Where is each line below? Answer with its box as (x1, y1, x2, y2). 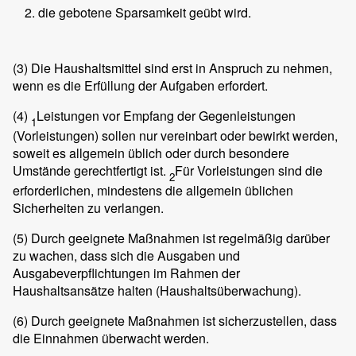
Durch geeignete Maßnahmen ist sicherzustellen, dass (28, 311, 337, 330)
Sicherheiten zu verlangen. (13, 198, 164, 217)
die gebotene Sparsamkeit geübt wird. (38, 2, 251, 21)
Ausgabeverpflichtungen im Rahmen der (13, 263, 240, 282)
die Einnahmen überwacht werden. (13, 328, 209, 347)
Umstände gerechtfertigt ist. (13, 161, 169, 180)
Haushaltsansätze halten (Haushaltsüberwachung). (13, 281, 301, 300)
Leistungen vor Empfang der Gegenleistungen (37, 106, 296, 125)
